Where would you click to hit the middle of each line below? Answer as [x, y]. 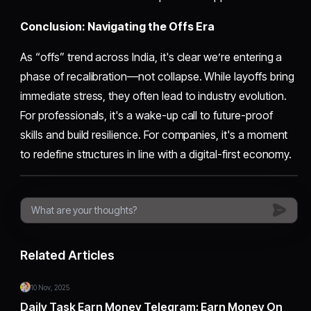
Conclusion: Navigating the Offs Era [117, 26]
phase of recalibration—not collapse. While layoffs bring [157, 76]
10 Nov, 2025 [50, 287]
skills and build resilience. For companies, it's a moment [154, 134]
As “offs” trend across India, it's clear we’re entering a [151, 57]
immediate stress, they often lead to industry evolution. [153, 95]
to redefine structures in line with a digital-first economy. [156, 154]
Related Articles [68, 255]
